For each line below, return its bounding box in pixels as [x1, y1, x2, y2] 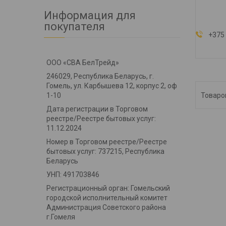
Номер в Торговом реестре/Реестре [46, 137, 167, 146]
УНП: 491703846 [46, 170, 99, 179]
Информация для [44, 9, 136, 22]
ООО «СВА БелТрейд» [46, 58, 119, 67]
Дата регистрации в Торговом [46, 104, 148, 113]
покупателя [44, 20, 105, 33]
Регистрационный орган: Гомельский [46, 184, 170, 192]
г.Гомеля [46, 212, 75, 221]
